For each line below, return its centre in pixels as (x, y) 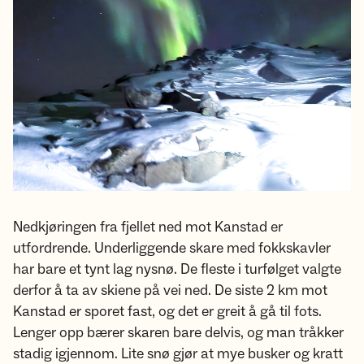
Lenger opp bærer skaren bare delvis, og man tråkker (178, 333)
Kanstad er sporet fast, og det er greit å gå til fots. (167, 312)
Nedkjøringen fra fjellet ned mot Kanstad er (148, 227)
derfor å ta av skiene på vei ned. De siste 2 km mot (170, 291)
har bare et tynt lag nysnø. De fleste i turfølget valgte (177, 270)
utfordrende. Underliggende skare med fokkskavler (172, 249)
